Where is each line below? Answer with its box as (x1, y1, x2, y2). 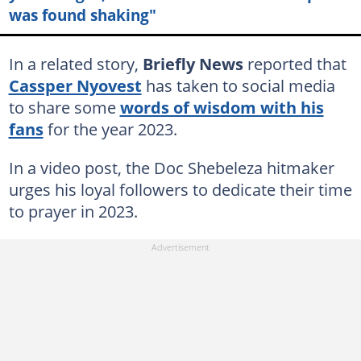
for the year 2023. (43, 117, 177, 140)
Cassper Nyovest (8, 73, 142, 97)
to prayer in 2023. (8, 199, 138, 222)
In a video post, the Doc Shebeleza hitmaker (8, 156, 334, 179)
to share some (8, 95, 120, 118)
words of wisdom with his (119, 95, 324, 118)
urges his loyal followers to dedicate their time (8, 177, 352, 201)
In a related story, (8, 52, 143, 75)
